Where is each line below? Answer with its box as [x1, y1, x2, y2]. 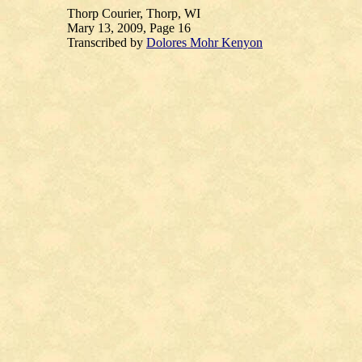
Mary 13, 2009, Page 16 [67, 21, 191, 35]
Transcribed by [67, 36, 146, 49]
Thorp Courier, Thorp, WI [67, 6, 200, 20]
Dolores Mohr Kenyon [146, 36, 263, 49]
